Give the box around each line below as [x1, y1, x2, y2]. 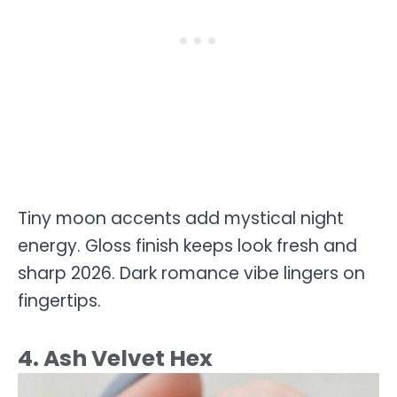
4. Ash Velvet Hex [18, 342, 213, 374]
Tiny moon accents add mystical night [18, 206, 344, 231]
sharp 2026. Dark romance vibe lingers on [18, 261, 365, 286]
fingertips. [18, 289, 101, 314]
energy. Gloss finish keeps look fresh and [18, 234, 357, 259]
